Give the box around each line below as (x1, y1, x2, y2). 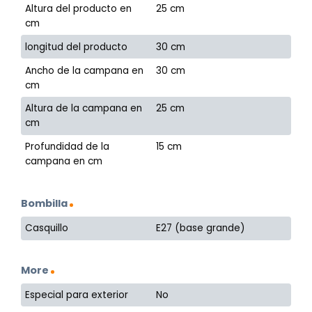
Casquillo (25, 221, 69, 235)
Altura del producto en (25, 2, 132, 16)
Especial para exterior (25, 288, 129, 302)
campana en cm (25, 155, 103, 169)
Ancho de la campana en (25, 63, 144, 77)
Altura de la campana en (25, 102, 143, 116)
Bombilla (21, 196, 68, 210)
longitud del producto (25, 40, 128, 54)
